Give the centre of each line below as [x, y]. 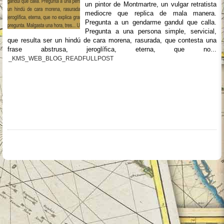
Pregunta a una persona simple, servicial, [151, 31]
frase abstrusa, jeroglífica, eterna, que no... [112, 49]
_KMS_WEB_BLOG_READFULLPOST [61, 58]
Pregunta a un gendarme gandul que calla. [151, 22]
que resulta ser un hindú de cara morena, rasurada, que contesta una [112, 40]
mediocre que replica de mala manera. [151, 13]
